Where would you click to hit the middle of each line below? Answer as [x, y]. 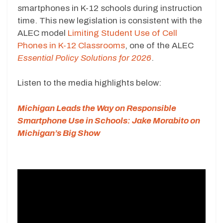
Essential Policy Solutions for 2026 [84, 58]
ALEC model [43, 33]
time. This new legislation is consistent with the [110, 20]
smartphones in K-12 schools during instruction [110, 8]
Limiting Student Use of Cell [122, 33]
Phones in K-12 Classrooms [71, 45]
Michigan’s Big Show [59, 133]
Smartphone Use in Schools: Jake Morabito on [109, 120]
